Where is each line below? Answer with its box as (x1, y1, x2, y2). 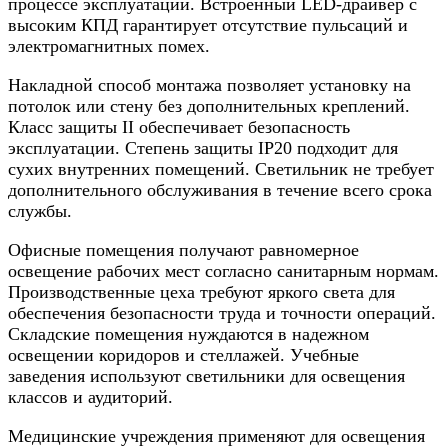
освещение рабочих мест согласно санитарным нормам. (8, 261, 439, 282)
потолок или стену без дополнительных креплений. (8, 96, 410, 117)
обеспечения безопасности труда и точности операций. (8, 303, 436, 324)
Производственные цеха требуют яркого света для (8, 282, 395, 303)
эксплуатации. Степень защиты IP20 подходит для (8, 138, 398, 159)
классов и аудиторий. (8, 387, 173, 408)
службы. (8, 201, 72, 222)
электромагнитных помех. (8, 36, 210, 57)
